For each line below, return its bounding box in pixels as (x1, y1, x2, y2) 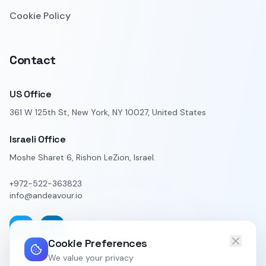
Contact (9, 52, 56, 68)
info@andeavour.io (9, 189, 83, 201)
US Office (9, 87, 52, 100)
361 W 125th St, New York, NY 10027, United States (9, 106, 206, 118)
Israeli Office (9, 132, 66, 145)
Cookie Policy (9, 9, 71, 22)
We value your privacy (48, 252, 134, 263)
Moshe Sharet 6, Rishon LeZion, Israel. (9, 151, 156, 163)
